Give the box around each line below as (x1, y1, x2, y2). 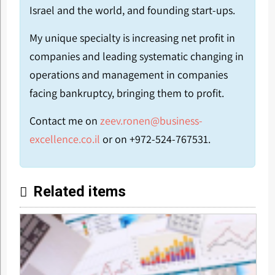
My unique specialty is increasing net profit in (29, 31, 235, 45)
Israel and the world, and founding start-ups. (29, 3, 235, 18)
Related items (33, 183, 126, 201)
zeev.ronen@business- (99, 114, 203, 128)
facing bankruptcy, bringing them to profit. (29, 86, 224, 101)
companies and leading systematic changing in (29, 49, 244, 64)
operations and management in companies (29, 68, 228, 82)
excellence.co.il (29, 132, 100, 147)
